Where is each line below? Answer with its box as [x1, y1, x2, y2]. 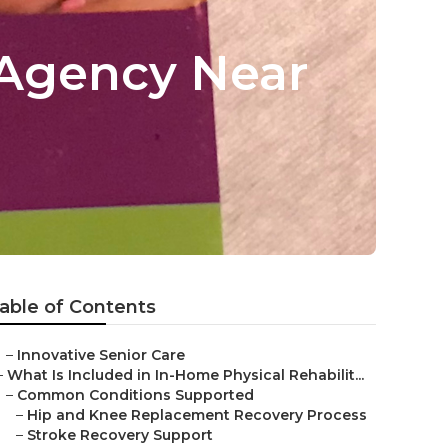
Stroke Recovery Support [27, 426, 213, 444]
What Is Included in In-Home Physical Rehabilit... [7, 366, 364, 384]
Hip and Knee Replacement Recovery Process [27, 406, 367, 424]
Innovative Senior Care [17, 346, 185, 364]
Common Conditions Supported [17, 386, 254, 404]
